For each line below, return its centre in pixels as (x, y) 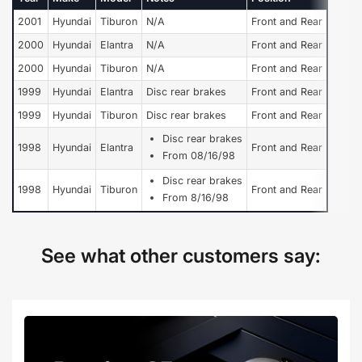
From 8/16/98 (196, 197)
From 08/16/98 (199, 155)
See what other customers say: (181, 256)
